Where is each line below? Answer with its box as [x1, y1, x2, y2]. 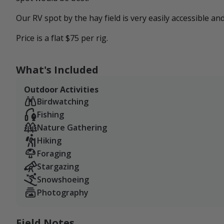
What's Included [16, 63, 98, 77]
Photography [37, 187, 88, 198]
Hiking [37, 135, 61, 146]
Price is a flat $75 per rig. [16, 32, 108, 44]
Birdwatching [37, 96, 88, 107]
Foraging [37, 148, 71, 159]
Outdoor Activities [24, 84, 98, 95]
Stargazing [37, 161, 79, 172]
